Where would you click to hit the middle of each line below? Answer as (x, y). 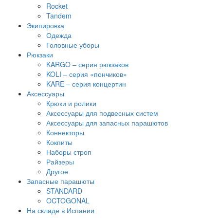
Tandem (59, 16)
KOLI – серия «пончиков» (87, 74)
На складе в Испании (61, 210)
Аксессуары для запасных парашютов (107, 123)
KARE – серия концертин (86, 84)
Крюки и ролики (71, 103)
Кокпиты (59, 142)
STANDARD (64, 191)
